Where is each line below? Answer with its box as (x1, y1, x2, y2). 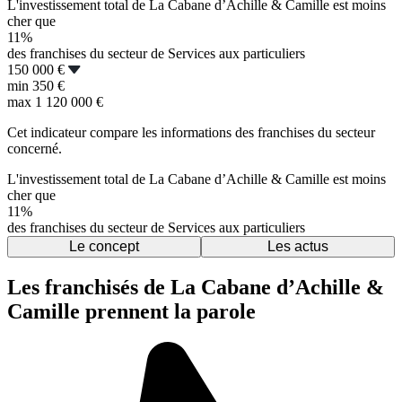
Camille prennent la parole (7, 300, 256, 324)
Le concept (69, 239, 139, 255)
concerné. (7, 141, 62, 157)
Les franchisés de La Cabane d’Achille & (7, 275, 384, 300)
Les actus (267, 239, 328, 255)
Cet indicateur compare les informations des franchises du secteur (7, 125, 375, 141)
